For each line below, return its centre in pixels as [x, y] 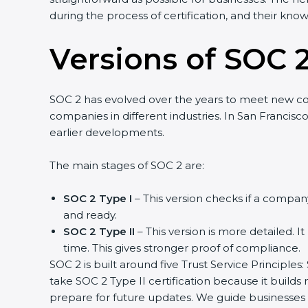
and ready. [90, 215]
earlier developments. [107, 132]
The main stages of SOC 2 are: [127, 165]
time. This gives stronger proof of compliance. [182, 248]
